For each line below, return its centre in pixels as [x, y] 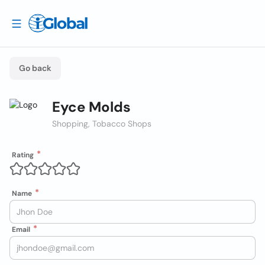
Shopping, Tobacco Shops [102, 124]
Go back [35, 68]
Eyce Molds [91, 107]
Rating [23, 155]
